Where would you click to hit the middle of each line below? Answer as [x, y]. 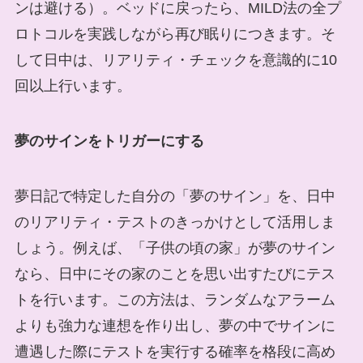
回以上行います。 [73, 86]
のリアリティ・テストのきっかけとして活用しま [175, 222]
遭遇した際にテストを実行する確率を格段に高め [175, 351]
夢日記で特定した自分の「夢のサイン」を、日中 [175, 196]
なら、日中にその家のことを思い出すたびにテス [175, 273]
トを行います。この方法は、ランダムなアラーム [175, 299]
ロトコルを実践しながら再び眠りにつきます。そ [175, 34]
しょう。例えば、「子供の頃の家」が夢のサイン [175, 248]
